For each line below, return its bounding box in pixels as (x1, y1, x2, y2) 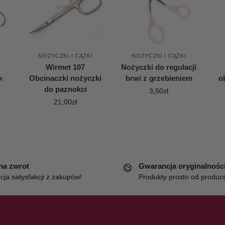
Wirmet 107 (46, 62, 85, 71)
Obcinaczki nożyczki (29, 73, 102, 82)
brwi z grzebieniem (125, 73, 192, 82)
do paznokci (44, 84, 87, 93)
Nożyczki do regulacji (121, 62, 197, 71)
